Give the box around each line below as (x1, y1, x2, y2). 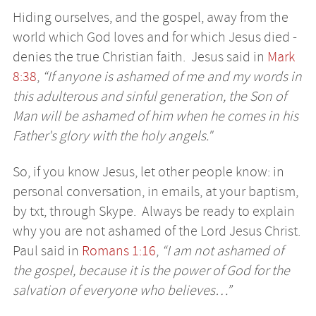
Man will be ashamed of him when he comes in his (12, 107, 298, 126)
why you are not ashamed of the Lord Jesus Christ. (12, 221, 303, 240)
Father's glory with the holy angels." (12, 127, 212, 145)
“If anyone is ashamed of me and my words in (42, 68, 302, 86)
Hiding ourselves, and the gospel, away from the (12, 8, 288, 27)
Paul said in (12, 241, 82, 260)
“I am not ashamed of (161, 241, 284, 260)
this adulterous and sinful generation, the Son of (12, 87, 286, 106)
